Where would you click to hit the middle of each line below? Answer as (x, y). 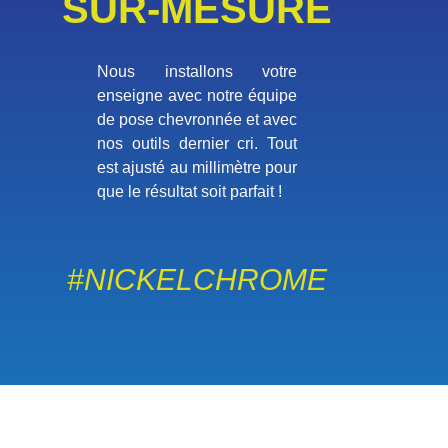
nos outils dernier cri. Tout (197, 143)
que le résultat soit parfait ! (189, 191)
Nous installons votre (197, 71)
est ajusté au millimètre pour (197, 167)
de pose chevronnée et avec (197, 119)
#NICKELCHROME (197, 279)
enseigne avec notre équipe (197, 95)
